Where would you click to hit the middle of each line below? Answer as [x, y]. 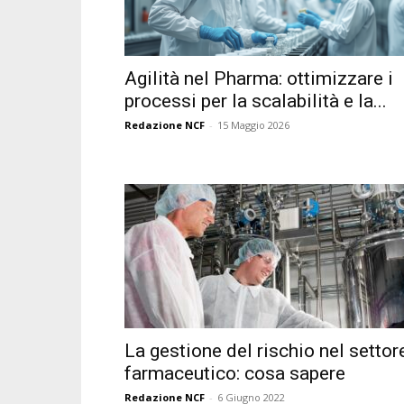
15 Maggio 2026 [253, 125]
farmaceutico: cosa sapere [235, 373]
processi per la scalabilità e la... [256, 101]
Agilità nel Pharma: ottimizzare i [259, 78]
